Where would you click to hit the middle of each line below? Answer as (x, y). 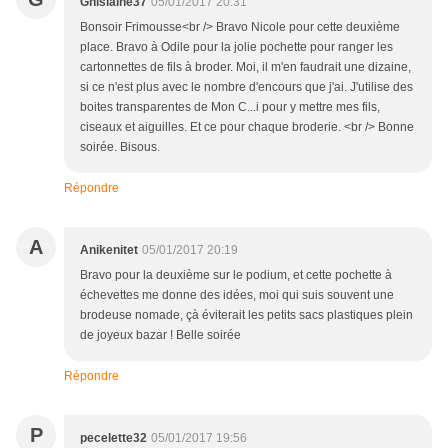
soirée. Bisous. (120, 147)
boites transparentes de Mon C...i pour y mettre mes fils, (230, 107)
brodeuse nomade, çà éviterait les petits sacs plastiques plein (246, 315)
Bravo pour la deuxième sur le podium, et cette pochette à (236, 275)
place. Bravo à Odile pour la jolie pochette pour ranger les (236, 47)
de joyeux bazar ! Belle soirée (160, 335)
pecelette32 (113, 438)
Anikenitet (109, 250)
